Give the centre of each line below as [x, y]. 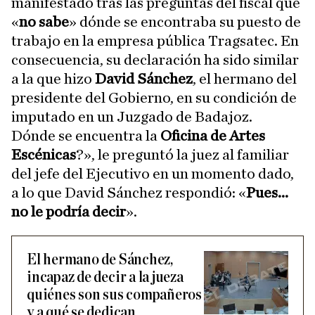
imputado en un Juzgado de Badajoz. [132, 117]
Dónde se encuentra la [84, 136]
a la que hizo [53, 79]
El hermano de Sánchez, [100, 260]
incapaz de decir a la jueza [105, 278]
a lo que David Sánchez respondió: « [129, 193]
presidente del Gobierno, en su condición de [154, 98]
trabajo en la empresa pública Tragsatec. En [155, 41]
